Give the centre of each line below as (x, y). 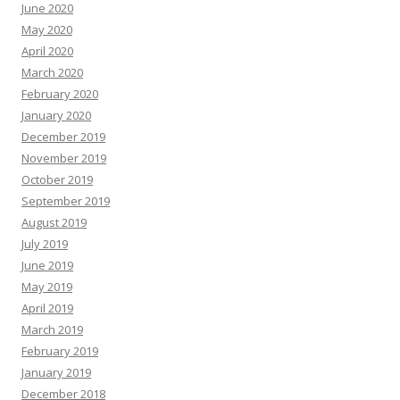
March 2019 (52, 329)
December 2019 (63, 136)
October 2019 (57, 179)
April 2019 (47, 308)
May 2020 (47, 29)
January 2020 (56, 115)
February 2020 (60, 93)
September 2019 (66, 200)
